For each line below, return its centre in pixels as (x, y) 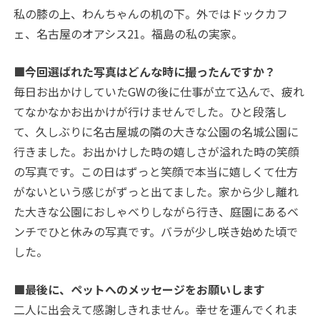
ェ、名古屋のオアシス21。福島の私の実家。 (129, 34)
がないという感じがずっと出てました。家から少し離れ (156, 192)
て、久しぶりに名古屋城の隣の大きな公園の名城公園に (156, 132)
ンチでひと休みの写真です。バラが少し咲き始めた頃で (156, 232)
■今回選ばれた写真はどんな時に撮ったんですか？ (145, 72)
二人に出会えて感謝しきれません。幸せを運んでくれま (156, 310)
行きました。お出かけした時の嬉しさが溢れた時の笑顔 (157, 152)
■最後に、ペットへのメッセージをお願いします (140, 290)
